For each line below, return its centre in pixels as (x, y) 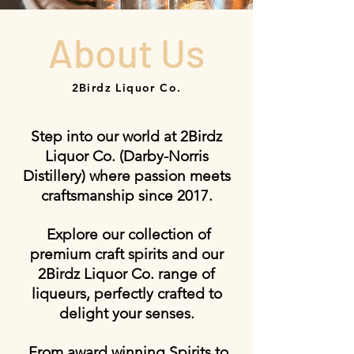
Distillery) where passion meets (126, 176)
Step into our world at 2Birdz (126, 136)
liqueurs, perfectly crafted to (126, 294)
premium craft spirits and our (126, 254)
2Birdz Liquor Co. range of (126, 274)
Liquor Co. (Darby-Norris (126, 156)
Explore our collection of (126, 234)
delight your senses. (126, 313)
